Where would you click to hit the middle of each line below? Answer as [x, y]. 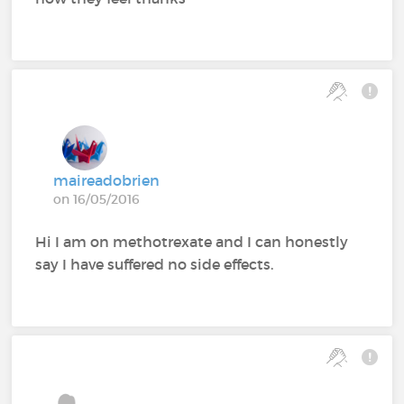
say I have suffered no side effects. [155, 265]
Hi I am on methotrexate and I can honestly [192, 242]
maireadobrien [107, 181]
